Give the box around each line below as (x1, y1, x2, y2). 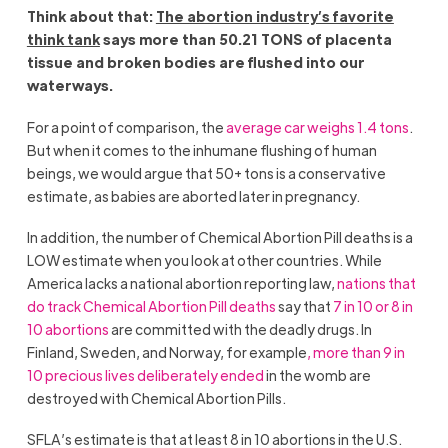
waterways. (26, 76, 113, 95)
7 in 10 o (332, 297, 384, 316)
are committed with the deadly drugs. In (108, 320, 372, 339)
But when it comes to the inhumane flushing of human (26, 140, 377, 159)
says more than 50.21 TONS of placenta (99, 30, 392, 49)
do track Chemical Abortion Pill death (26, 297, 269, 316)
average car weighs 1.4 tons (225, 117, 409, 136)
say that (275, 297, 333, 316)
